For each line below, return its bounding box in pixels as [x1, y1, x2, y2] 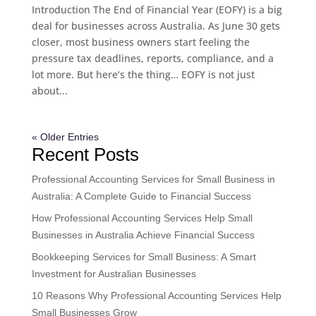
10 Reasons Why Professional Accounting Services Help [31, 289, 281, 301]
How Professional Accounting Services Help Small [31, 212, 253, 224]
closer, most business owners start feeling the [31, 35, 250, 49]
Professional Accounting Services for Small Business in [31, 173, 275, 185]
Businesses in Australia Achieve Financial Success [31, 229, 255, 241]
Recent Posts [31, 143, 139, 165]
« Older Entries [31, 130, 99, 142]
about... [31, 83, 68, 97]
